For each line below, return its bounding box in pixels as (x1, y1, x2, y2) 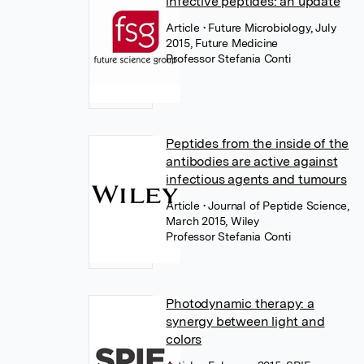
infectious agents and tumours (166, 171, 347, 187)
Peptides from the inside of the (166, 136, 349, 151)
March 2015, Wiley (166, 214, 260, 227)
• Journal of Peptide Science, (202, 199, 350, 212)
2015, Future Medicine (166, 37, 279, 50)
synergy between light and (166, 314, 325, 329)
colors (166, 331, 202, 347)
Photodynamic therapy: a (166, 296, 314, 311)
